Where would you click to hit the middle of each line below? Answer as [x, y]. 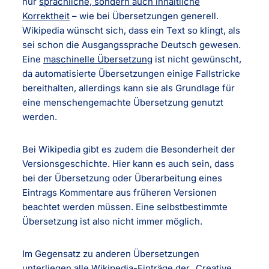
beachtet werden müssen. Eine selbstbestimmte [125, 207]
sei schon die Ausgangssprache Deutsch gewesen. [132, 44]
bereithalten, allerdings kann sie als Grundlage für [129, 88]
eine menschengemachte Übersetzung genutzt [123, 102]
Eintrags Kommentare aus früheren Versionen [120, 192]
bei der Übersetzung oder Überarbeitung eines [122, 178]
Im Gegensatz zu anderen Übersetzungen [111, 253]
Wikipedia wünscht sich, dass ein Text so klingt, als [131, 30]
